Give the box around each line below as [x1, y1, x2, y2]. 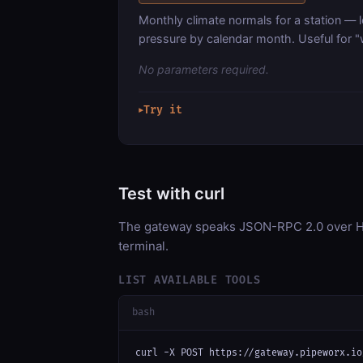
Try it [143, 103, 182, 117]
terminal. [118, 237, 169, 254]
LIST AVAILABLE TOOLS [118, 273, 261, 287]
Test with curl [118, 183, 224, 203]
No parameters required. [139, 62, 269, 76]
